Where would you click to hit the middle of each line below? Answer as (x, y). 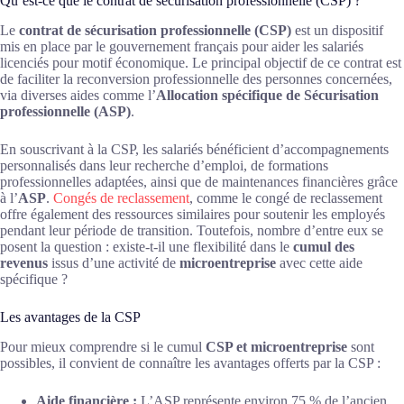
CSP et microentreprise (276, 346)
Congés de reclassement (121, 198)
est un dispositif (337, 31)
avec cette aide (319, 263)
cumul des (324, 247)
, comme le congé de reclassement (286, 198)
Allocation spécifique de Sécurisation (267, 96)
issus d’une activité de (114, 263)
